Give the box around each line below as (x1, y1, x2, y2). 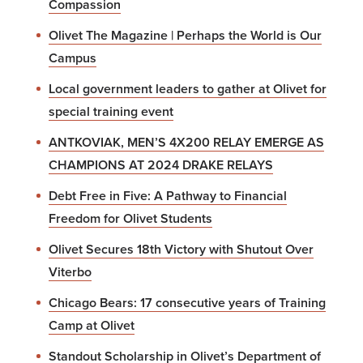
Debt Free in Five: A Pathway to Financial (49, 186, 287, 205)
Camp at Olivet (49, 316, 135, 335)
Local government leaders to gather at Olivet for (49, 79, 327, 98)
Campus (49, 49, 96, 67)
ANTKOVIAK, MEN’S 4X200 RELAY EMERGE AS (49, 133, 324, 152)
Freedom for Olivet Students (49, 209, 212, 228)
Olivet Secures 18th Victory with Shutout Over (49, 240, 314, 258)
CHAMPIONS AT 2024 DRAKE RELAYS (49, 156, 273, 174)
